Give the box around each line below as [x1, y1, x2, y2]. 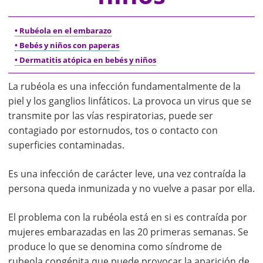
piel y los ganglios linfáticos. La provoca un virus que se [8, 95, 251, 108]
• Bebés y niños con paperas [14, 40, 119, 51]
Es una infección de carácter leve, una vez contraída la [8, 167, 246, 181]
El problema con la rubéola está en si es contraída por [8, 211, 247, 224]
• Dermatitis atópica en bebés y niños [14, 55, 156, 66]
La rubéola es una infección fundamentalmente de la [8, 80, 241, 93]
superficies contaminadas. [8, 139, 124, 152]
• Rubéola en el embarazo [14, 25, 112, 36]
